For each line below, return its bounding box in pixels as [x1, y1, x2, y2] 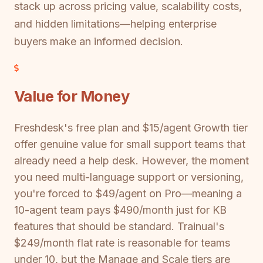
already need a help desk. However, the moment [14, 154, 249, 167]
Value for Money [14, 87, 130, 106]
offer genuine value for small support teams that [14, 137, 245, 150]
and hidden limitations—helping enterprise [14, 17, 217, 30]
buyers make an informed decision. [14, 35, 183, 48]
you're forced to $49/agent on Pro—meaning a [14, 187, 242, 200]
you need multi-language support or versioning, [14, 170, 244, 183]
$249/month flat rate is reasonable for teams [14, 236, 230, 249]
